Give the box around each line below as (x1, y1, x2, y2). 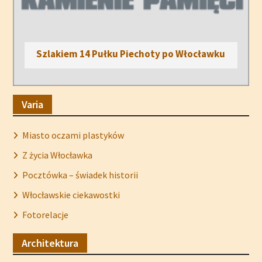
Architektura (21, 236, 78, 250)
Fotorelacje (22, 208, 68, 220)
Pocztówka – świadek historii (22, 168, 138, 181)
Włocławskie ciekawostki (22, 188, 120, 201)
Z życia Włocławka (22, 149, 92, 161)
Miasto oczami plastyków (22, 129, 124, 141)
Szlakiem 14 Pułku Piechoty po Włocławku (36, 47, 225, 60)
